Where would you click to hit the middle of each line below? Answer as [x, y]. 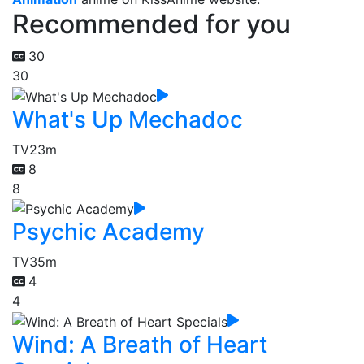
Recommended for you [152, 24]
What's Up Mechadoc [128, 119]
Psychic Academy [108, 232]
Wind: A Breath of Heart [140, 344]
